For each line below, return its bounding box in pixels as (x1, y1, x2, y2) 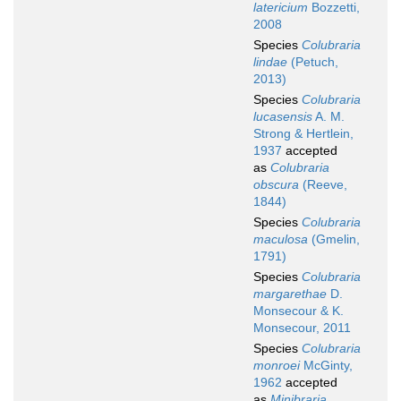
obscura (253, 177, 299, 192)
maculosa (253, 232, 308, 247)
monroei (253, 358, 300, 373)
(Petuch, (287, 55, 338, 70)
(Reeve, (299, 177, 347, 192)
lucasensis (253, 109, 312, 124)
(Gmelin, (308, 232, 360, 247)
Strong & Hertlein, (253, 126, 354, 141)
